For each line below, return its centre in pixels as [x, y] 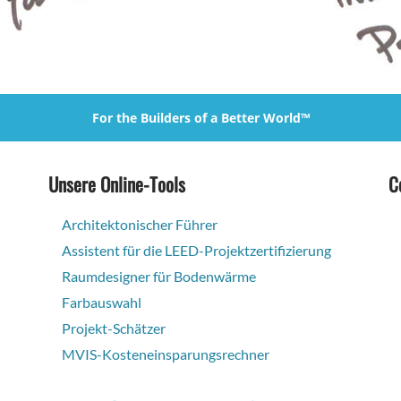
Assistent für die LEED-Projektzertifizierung [196, 250]
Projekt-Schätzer [114, 328]
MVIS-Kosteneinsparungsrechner [166, 354]
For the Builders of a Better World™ [200, 117]
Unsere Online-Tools [117, 183]
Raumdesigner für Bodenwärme [159, 276]
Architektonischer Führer [140, 224]
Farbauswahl [102, 302]
